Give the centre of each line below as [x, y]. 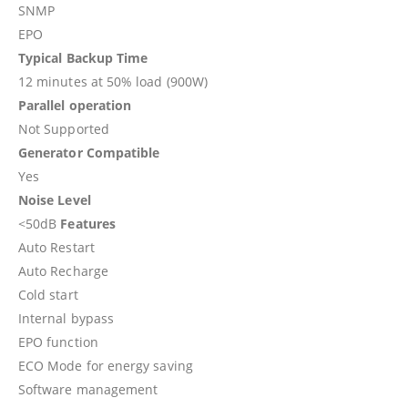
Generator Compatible [89, 152]
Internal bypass [66, 318]
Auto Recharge [63, 270]
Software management [88, 389]
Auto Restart [56, 247]
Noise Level [55, 199]
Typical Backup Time [83, 57]
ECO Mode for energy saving [106, 365]
